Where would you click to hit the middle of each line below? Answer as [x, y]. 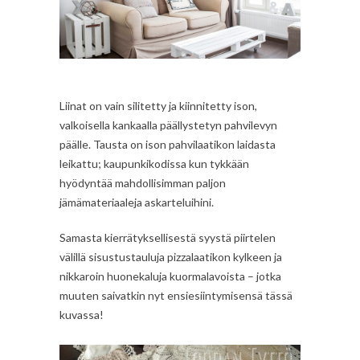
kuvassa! [82, 315]
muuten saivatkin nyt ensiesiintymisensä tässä [176, 296]
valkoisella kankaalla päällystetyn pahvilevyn [168, 125]
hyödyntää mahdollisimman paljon [143, 183]
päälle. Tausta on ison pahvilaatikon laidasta [168, 145]
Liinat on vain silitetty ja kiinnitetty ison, [158, 106]
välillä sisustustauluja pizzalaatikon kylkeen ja [171, 257]
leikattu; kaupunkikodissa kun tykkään [154, 164]
